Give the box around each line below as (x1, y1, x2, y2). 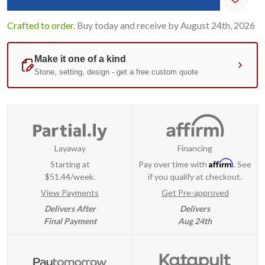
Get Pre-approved (161, 187, 229, 198)
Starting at (50, 159, 90, 169)
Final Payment (43, 215, 96, 226)
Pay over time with (138, 159, 209, 169)
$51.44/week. (44, 171, 95, 182)
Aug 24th (178, 215, 212, 226)
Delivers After (44, 203, 96, 214)
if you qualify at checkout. (148, 171, 242, 182)
